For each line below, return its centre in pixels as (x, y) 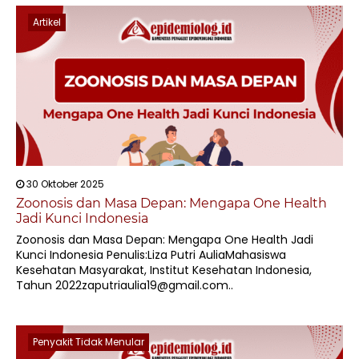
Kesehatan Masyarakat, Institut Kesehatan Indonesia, (164, 270)
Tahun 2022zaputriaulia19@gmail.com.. (125, 285)
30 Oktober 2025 (64, 184)
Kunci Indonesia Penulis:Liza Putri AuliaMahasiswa (151, 255)
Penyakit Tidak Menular (89, 342)
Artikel (47, 22)
